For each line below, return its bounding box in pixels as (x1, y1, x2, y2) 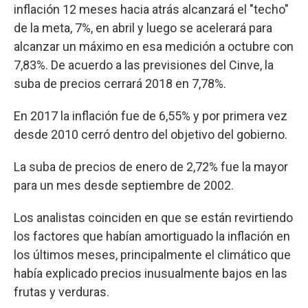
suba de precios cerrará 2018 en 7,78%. (14, 76, 226, 91)
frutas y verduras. (14, 284, 109, 299)
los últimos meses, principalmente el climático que (14, 247, 291, 262)
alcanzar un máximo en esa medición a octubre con (14, 38, 294, 54)
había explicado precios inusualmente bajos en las (14, 265, 287, 280)
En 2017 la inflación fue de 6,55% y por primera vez (14, 108, 287, 123)
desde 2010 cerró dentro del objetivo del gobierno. (14, 126, 287, 142)
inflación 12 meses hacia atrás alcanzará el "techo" (14, 1, 289, 16)
